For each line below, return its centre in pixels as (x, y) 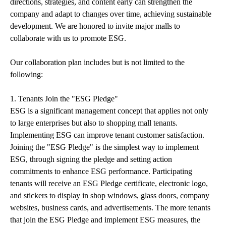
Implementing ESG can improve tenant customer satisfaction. (107, 135)
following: (26, 74)
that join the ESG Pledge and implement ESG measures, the (105, 220)
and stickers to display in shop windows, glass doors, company (110, 195)
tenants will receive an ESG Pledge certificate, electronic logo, (109, 183)
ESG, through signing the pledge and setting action (91, 159)
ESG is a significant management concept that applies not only (109, 111)
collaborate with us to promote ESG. (68, 38)
